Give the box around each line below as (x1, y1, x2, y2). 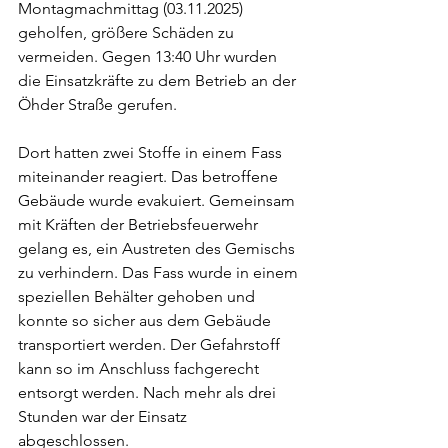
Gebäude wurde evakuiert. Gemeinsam (18, 191, 299, 211)
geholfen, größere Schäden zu (18, 23, 238, 43)
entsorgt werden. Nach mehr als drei (18, 383, 280, 403)
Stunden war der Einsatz (18, 407, 191, 427)
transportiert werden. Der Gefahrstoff (18, 335, 284, 355)
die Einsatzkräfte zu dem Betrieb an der (18, 71, 300, 91)
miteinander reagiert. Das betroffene (18, 167, 282, 187)
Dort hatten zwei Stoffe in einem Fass (18, 143, 286, 163)
